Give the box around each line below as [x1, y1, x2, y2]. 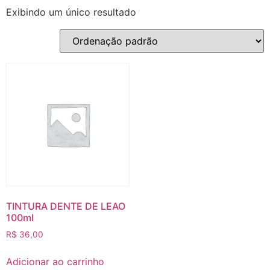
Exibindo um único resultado [6, 5, 136, 18]
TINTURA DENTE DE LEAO [6, 200, 125, 212]
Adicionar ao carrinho [6, 255, 104, 268]
